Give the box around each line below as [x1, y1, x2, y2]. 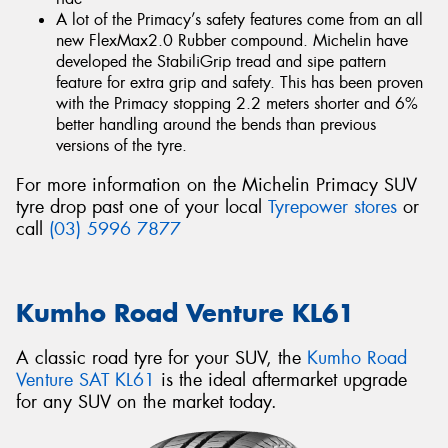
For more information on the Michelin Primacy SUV [16, 173, 417, 198]
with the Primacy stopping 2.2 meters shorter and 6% [56, 93, 418, 115]
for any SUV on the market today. [16, 389, 277, 414]
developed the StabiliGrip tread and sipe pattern [56, 51, 386, 73]
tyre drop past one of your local [16, 195, 268, 220]
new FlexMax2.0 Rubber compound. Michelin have [56, 30, 408, 52]
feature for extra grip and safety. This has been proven [56, 72, 423, 94]
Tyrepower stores [268, 195, 397, 220]
